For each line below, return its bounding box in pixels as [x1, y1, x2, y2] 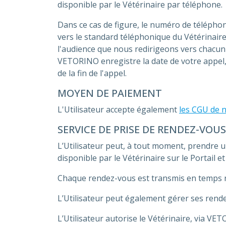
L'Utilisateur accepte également [58, 104, 179, 115]
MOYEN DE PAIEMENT [58, 86, 162, 100]
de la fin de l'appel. [58, 68, 127, 79]
